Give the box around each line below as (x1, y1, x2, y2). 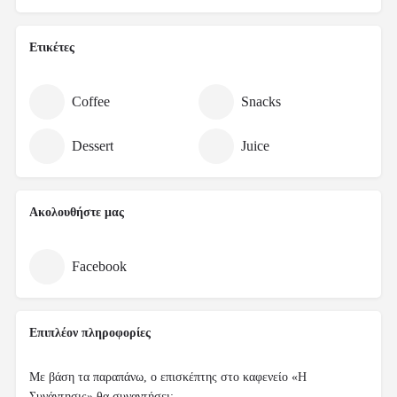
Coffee (72, 94, 110, 110)
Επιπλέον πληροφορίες (29, 326, 151, 340)
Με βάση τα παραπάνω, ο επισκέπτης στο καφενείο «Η (29, 370, 307, 385)
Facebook (72, 259, 127, 275)
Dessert (72, 138, 113, 154)
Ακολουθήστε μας (29, 206, 124, 220)
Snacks (241, 94, 281, 110)
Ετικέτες (29, 41, 74, 55)
